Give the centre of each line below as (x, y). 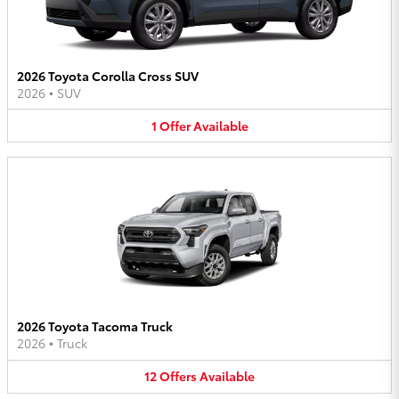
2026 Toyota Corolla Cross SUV (108, 75)
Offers (178, 376)
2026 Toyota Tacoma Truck (95, 326)
